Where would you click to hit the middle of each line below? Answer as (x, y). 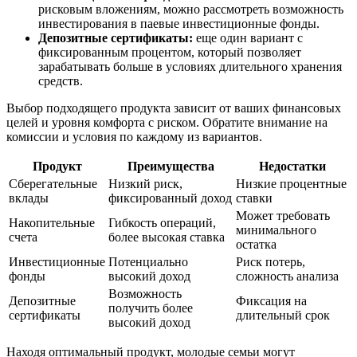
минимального (276, 230)
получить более (151, 308)
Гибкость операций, (162, 223)
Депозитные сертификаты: (116, 38)
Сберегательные (53, 184)
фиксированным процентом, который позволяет (170, 53)
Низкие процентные (291, 184)
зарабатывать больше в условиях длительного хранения (190, 67)
